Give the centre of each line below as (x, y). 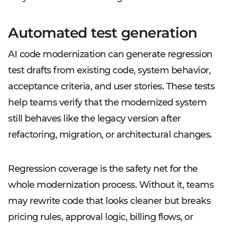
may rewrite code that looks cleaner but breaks (109, 201)
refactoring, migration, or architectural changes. (110, 135)
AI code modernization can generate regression (110, 54)
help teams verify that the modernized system (107, 102)
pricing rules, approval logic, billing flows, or (100, 217)
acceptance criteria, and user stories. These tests (111, 86)
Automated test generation (103, 33)
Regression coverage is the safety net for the (103, 169)
